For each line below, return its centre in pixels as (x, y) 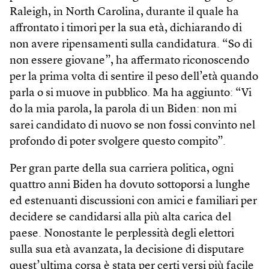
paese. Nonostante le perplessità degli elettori (122, 234)
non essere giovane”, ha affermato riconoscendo (129, 61)
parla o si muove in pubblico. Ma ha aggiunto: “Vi (131, 93)
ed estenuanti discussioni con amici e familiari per (133, 201)
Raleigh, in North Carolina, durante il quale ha (124, 12)
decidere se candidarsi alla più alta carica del (120, 217)
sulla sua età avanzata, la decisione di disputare (127, 250)
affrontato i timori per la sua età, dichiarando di (126, 28)
